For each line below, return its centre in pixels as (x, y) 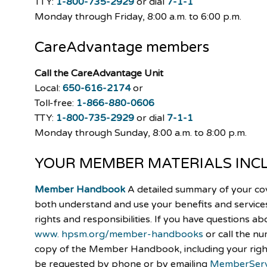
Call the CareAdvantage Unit (99, 73)
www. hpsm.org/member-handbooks (119, 234)
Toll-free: (56, 103)
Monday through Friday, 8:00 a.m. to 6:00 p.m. (138, 16)
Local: (49, 88)
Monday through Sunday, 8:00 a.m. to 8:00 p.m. (141, 133)
